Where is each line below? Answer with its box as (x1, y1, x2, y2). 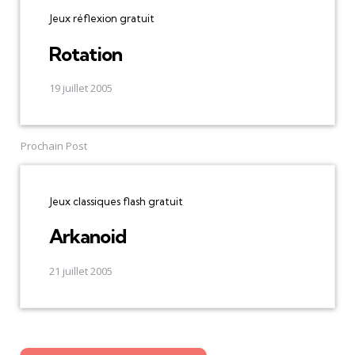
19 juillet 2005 (49, 80, 113, 95)
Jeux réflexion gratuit (49, 12, 155, 25)
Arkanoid (49, 224, 126, 249)
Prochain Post (21, 138, 87, 153)
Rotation (49, 41, 122, 66)
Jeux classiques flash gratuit (49, 194, 183, 208)
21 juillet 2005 (49, 263, 113, 278)
